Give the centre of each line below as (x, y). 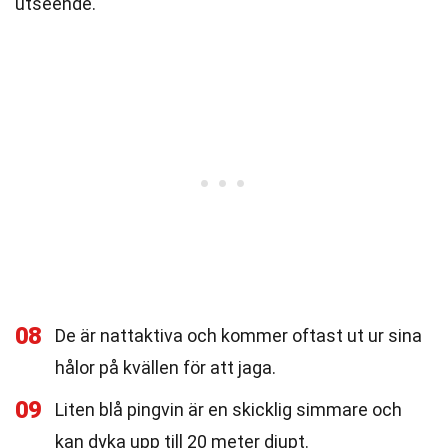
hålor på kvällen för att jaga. (165, 367)
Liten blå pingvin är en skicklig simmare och (228, 409)
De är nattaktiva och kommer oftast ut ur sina (238, 335)
